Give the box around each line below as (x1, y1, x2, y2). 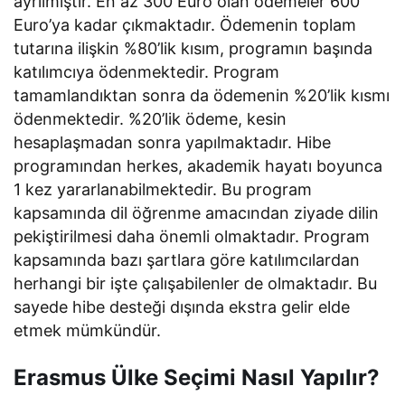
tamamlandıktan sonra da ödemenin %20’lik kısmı (14, 86, 391, 106)
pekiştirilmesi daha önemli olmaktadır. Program (14, 227, 371, 247)
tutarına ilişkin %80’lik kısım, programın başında (14, 39, 373, 59)
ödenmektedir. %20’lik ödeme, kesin (14, 109, 287, 129)
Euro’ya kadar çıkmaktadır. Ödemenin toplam (14, 15, 357, 35)
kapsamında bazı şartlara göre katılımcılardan (14, 250, 361, 270)
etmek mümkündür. (14, 321, 162, 341)
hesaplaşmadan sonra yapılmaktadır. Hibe (14, 133, 332, 153)
